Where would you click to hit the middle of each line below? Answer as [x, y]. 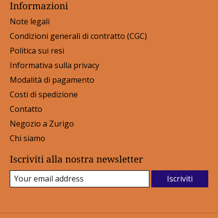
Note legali [30, 21]
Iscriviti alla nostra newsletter [76, 159]
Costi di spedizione [44, 94]
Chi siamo [27, 138]
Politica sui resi [37, 50]
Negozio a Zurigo [42, 123]
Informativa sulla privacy [54, 65]
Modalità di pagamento [52, 80]
